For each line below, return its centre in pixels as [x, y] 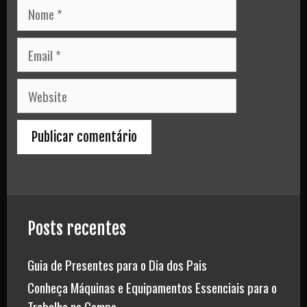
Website [36, 88]
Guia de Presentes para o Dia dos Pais [117, 265]
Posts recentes [77, 229]
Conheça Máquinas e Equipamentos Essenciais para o [152, 287]
